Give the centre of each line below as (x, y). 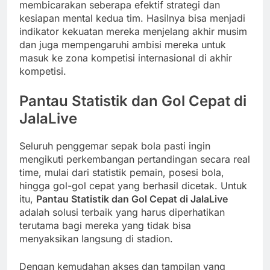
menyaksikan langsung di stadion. (96, 239)
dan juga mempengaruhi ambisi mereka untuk (123, 45)
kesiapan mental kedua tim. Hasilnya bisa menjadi (132, 18)
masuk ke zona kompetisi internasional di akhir (126, 58)
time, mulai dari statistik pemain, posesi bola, (122, 173)
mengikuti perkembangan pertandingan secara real (135, 159)
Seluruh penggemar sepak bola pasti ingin (115, 146)
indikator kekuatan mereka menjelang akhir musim (133, 32)
